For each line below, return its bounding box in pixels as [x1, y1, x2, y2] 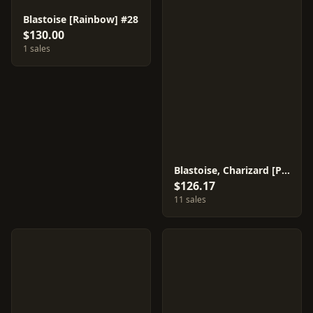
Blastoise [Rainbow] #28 [23, 13, 138, 26]
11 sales [174, 194, 206, 205]
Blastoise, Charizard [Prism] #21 [282, 163, 290, 177]
